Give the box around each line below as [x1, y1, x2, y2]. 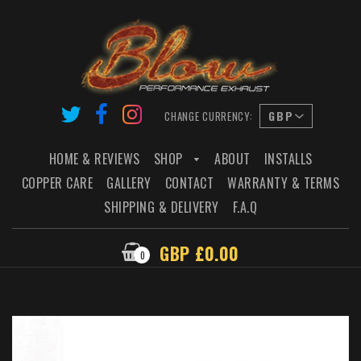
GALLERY [106, 173, 151, 193]
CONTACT [164, 173, 214, 193]
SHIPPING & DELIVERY [104, 197, 219, 218]
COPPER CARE [21, 173, 93, 193]
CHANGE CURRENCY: [164, 108, 253, 125]
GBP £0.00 [160, 240, 239, 267]
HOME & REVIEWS [48, 149, 140, 169]
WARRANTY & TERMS [227, 173, 340, 193]
